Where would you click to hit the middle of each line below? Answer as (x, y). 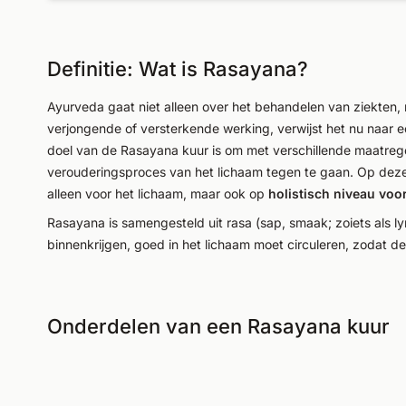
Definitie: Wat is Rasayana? (178, 69)
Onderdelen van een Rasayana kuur (218, 326)
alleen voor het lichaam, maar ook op (158, 193)
